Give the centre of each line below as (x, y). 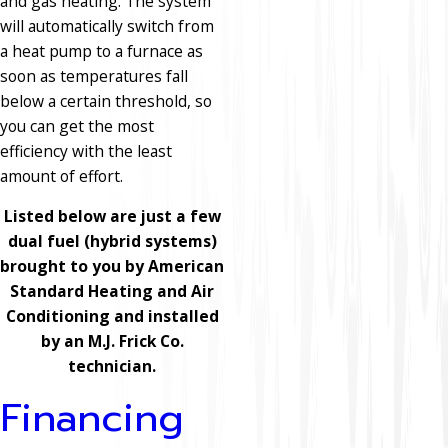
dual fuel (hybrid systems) (112, 241)
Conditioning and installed (112, 316)
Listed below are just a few (112, 216)
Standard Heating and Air (112, 291)
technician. (112, 366)
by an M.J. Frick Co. (112, 341)
